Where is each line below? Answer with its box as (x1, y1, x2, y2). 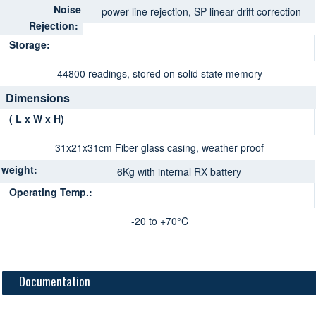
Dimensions (6, 90, 70, 107)
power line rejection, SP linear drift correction (101, 4, 301, 18)
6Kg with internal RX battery (117, 164, 241, 178)
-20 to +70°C (130, 213, 188, 228)
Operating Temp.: (9, 185, 96, 200)
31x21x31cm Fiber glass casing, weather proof (55, 140, 264, 154)
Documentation (19, 272, 90, 291)
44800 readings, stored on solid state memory (56, 66, 262, 80)
